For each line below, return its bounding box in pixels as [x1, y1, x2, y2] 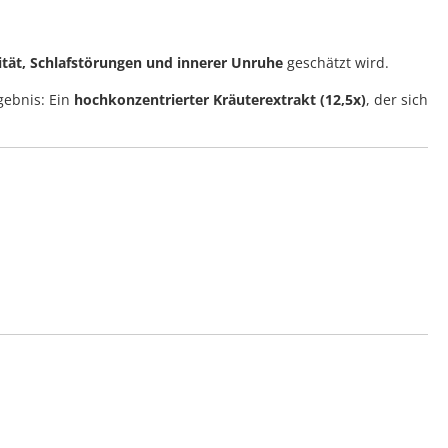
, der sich [366, 90, 428, 110]
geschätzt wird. [283, 53, 389, 73]
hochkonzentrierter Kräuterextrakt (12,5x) [74, 90, 366, 110]
